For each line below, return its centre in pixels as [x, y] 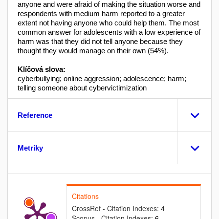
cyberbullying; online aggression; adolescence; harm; [102, 78]
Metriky [30, 148]
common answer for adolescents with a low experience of [109, 32]
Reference [35, 115]
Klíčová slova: [42, 69]
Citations [85, 196]
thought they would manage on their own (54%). [93, 50]
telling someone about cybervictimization [82, 88]
